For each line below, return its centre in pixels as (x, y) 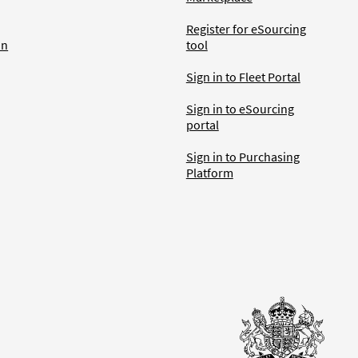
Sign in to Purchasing (243, 157)
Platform (209, 173)
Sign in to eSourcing (240, 109)
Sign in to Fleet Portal (243, 77)
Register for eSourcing (246, 29)
